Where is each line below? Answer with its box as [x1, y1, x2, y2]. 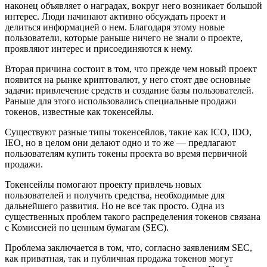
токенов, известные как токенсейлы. [5, 107, 154, 117]
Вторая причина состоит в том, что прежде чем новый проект [5, 64, 257, 74]
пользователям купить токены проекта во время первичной [5, 148, 247, 159]
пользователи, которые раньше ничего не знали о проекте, [5, 33, 243, 43]
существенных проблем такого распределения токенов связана [5, 212, 260, 222]
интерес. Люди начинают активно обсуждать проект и [5, 11, 226, 21]
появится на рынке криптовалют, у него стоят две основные [5, 74, 250, 85]
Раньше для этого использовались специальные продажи [5, 96, 237, 106]
